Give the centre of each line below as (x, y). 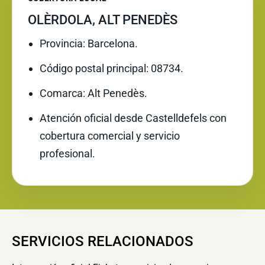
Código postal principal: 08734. (112, 68)
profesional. (67, 153)
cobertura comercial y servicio (110, 136)
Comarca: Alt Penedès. (93, 93)
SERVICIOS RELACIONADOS (103, 241)
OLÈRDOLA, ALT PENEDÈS (103, 20)
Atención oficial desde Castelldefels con (133, 118)
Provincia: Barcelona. (89, 43)
